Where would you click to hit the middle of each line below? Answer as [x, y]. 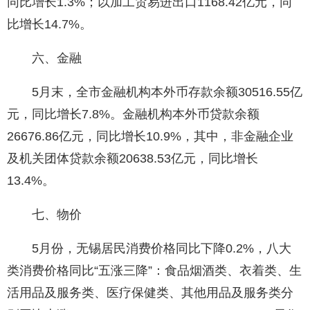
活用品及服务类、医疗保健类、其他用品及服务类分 [150, 293]
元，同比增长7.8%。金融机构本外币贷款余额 [133, 115]
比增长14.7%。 [49, 25]
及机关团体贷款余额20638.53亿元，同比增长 [133, 159]
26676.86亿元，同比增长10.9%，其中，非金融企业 [150, 137]
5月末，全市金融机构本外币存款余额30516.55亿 [155, 92]
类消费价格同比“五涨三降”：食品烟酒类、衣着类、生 [154, 271]
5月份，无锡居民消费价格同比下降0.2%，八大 [149, 249]
